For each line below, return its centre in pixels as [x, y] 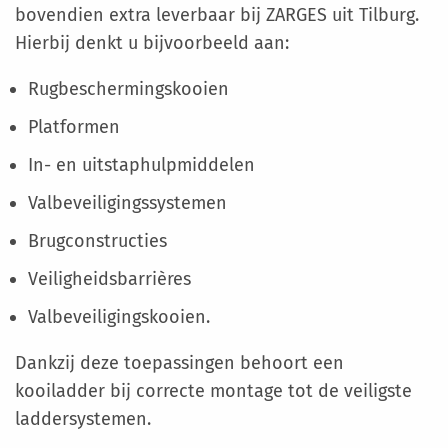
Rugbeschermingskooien [128, 88]
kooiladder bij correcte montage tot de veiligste [213, 390]
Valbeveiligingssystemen [127, 202]
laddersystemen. [85, 418]
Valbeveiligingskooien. [121, 316]
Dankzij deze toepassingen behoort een [179, 362]
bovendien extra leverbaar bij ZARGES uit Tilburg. [217, 14]
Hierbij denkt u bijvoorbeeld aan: [152, 42]
